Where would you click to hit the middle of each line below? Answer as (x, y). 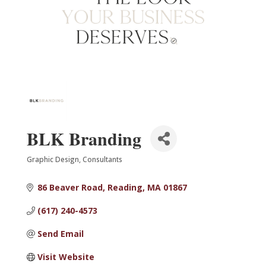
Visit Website (66, 257)
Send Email (60, 234)
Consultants (102, 159)
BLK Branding (84, 139)
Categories (50, 167)
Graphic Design (53, 159)
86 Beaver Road (70, 188)
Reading (125, 188)
